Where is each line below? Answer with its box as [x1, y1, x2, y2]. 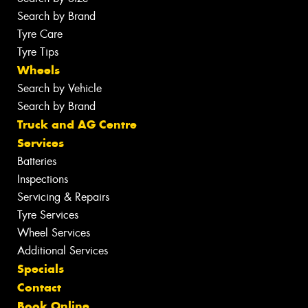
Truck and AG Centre [17, 117, 137, 133]
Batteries [17, 154, 56, 169]
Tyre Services [17, 208, 78, 223]
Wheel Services [17, 225, 90, 241]
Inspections [17, 172, 68, 187]
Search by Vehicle [17, 81, 102, 96]
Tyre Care [17, 27, 63, 42]
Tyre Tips [17, 45, 58, 60]
